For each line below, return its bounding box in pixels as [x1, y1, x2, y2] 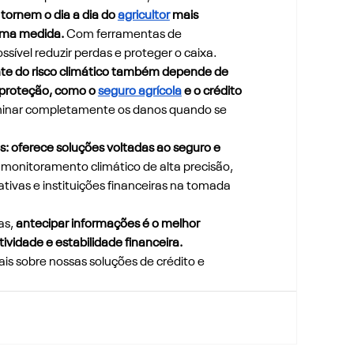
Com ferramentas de [66, 28, 184, 41]
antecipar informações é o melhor [15, 217, 202, 231]
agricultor [117, 9, 170, 22]
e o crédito [181, 85, 244, 98]
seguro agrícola [97, 85, 182, 98]
